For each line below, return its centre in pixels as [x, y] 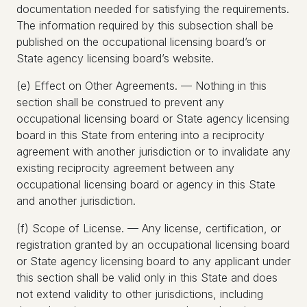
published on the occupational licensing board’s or [141, 42]
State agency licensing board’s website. [115, 58]
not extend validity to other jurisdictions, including [140, 294]
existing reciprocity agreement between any [125, 168]
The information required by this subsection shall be [145, 25]
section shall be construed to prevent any [120, 102]
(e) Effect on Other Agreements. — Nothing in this [142, 86]
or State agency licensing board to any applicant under [153, 261]
